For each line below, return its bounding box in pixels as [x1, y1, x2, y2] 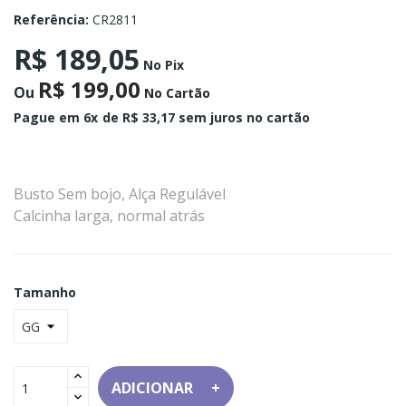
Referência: [14, 11, 89, 29]
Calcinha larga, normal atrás [14, 206, 205, 227]
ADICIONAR [111, 378, 193, 399]
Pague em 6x [14, 109, 98, 127]
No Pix [140, 56, 184, 74]
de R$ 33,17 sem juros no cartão [102, 109, 310, 127]
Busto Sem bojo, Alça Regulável [14, 184, 226, 205]
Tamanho [14, 284, 76, 302]
